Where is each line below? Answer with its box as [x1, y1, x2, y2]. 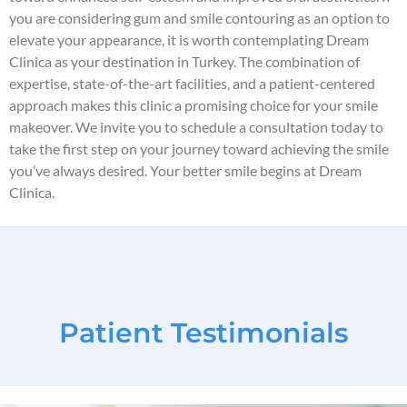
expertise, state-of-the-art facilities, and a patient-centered [9, 74, 375, 93]
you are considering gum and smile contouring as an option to [9, 9, 390, 27]
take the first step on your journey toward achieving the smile [9, 140, 389, 158]
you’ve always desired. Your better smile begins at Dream [9, 162, 362, 180]
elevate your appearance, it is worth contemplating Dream [9, 31, 369, 49]
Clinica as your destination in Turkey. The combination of [9, 53, 360, 71]
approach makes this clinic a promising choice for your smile [9, 96, 378, 114]
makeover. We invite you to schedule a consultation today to [9, 118, 383, 136]
